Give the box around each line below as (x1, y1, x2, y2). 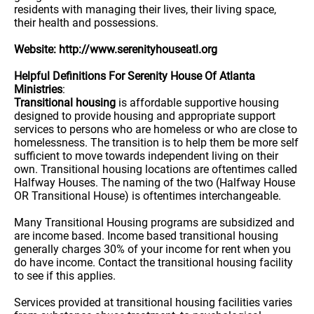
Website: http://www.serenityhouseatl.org (14, 43, 217, 56)
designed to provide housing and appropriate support (14, 109, 275, 123)
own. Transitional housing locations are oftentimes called (14, 163, 297, 176)
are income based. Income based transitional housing (14, 229, 278, 243)
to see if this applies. (14, 269, 116, 282)
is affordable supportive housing (116, 96, 279, 109)
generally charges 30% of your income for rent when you (14, 243, 291, 256)
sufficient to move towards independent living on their (14, 149, 278, 163)
